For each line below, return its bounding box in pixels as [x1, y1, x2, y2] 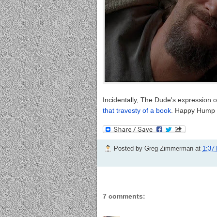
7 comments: [103, 192, 145, 201]
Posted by [114, 144, 144, 152]
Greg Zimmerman [144, 144, 193, 152]
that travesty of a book [103, 107, 171, 115]
